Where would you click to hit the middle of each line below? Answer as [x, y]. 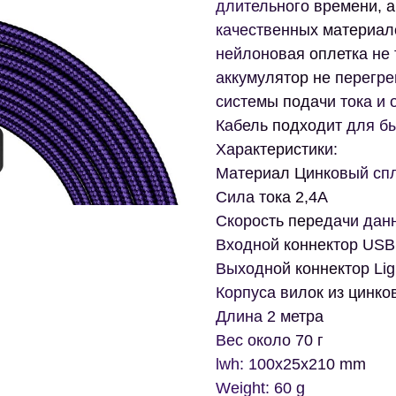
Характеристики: [277, 150]
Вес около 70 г [270, 341]
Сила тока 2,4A [272, 198]
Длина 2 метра [270, 317]
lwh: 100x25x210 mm [291, 365]
